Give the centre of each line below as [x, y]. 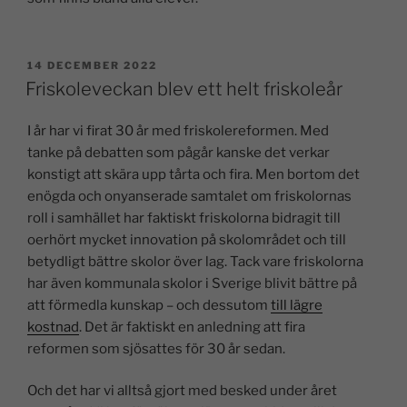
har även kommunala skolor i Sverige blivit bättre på [192, 283]
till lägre [297, 305]
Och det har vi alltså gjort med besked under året [182, 391]
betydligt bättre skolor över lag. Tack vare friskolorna [195, 261]
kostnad [53, 327]
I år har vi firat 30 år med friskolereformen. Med [178, 130]
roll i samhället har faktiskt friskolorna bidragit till [184, 218]
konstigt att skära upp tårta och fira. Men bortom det [194, 174]
